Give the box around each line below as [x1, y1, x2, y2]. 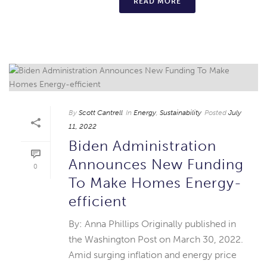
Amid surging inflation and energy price [69, 249, 237, 260]
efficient [69, 192, 127, 210]
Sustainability [160, 108, 201, 117]
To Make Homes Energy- [69, 173, 242, 191]
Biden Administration [69, 136, 216, 154]
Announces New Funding [69, 155, 244, 173]
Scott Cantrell [79, 108, 123, 117]
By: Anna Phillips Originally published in [69, 218, 236, 229]
